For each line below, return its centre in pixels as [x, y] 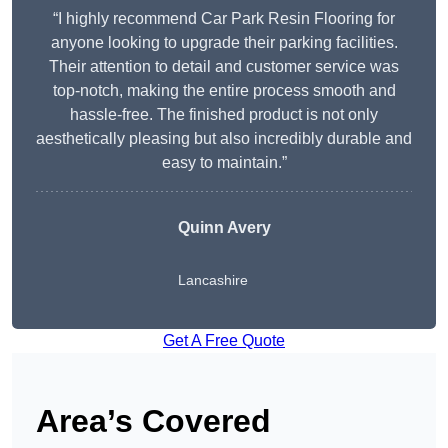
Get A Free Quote [224, 341]
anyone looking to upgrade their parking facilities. [224, 43]
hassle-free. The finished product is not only [224, 115]
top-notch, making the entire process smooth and [224, 91]
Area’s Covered [153, 421]
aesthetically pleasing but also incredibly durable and [224, 139]
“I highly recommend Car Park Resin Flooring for [224, 19]
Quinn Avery [224, 228]
